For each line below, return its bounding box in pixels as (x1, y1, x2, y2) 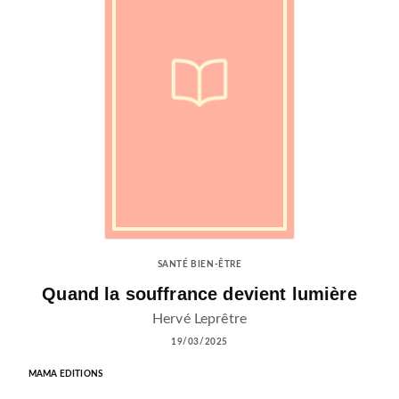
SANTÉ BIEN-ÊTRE (157, 259, 242, 269)
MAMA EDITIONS (28, 370, 102, 379)
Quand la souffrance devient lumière (42, 284, 357, 305)
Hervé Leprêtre (151, 312, 248, 327)
